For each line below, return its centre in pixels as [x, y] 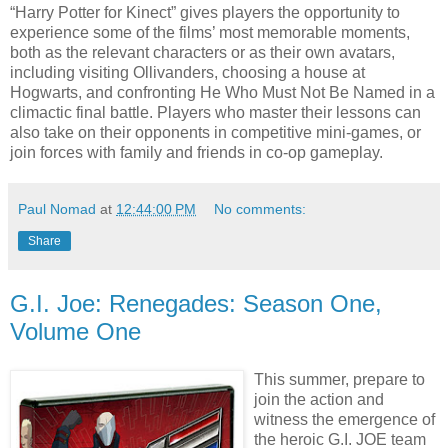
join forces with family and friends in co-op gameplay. [196, 152]
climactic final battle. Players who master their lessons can [215, 112]
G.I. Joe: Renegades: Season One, [196, 303]
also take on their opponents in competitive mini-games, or [215, 132]
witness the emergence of [344, 419]
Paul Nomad [57, 208]
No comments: [260, 208]
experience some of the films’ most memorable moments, [210, 32]
